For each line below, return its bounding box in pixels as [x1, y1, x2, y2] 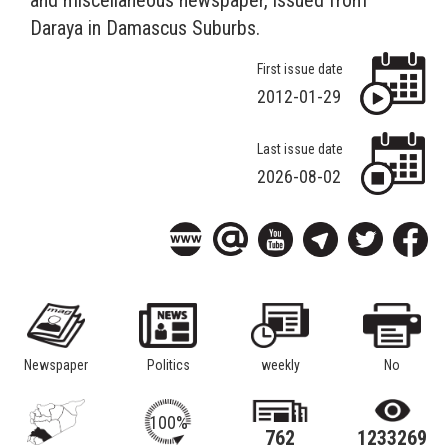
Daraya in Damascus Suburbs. [30, 15, 260, 40]
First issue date [257, 60, 343, 77]
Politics [146, 357, 190, 374]
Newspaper [24, 357, 88, 374]
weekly [260, 357, 300, 374]
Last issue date [257, 140, 343, 157]
